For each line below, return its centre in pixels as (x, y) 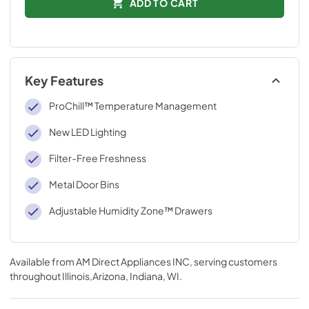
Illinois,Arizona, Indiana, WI (121, 276)
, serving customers (233, 261)
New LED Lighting (87, 132)
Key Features (64, 81)
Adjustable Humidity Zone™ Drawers (130, 210)
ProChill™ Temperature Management (132, 106)
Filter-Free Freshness (97, 158)
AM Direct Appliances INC (133, 261)
